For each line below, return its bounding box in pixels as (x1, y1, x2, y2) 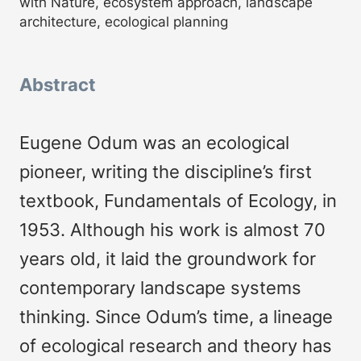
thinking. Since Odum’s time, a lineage (19, 305, 333, 327)
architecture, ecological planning (19, 13, 228, 30)
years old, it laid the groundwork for (19, 247, 316, 269)
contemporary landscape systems (19, 276, 301, 298)
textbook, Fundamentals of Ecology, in (19, 189, 337, 211)
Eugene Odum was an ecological (19, 131, 289, 153)
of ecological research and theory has (19, 334, 332, 356)
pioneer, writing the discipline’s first (19, 160, 312, 182)
